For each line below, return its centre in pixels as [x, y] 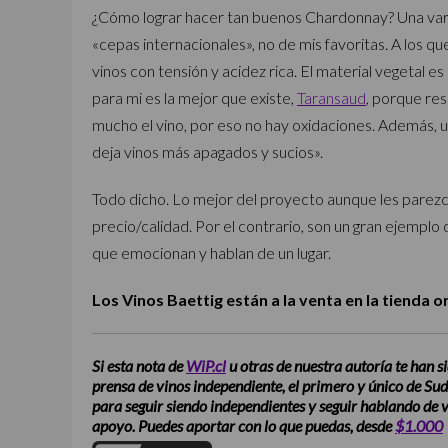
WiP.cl [206, 366]
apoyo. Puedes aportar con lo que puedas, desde [243, 426]
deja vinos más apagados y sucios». [207, 151]
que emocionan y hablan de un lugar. [211, 252]
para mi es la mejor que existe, [194, 97]
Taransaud [331, 97]
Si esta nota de [139, 366]
